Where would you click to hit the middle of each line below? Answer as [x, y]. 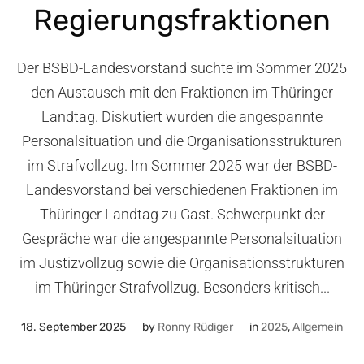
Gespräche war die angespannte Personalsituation [182, 239]
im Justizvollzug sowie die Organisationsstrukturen [182, 263]
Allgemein [318, 327]
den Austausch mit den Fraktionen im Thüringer [182, 93]
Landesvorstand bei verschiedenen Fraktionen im [182, 190]
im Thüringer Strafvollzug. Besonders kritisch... [182, 288]
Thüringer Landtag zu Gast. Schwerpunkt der [182, 214]
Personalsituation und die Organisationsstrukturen [182, 141]
